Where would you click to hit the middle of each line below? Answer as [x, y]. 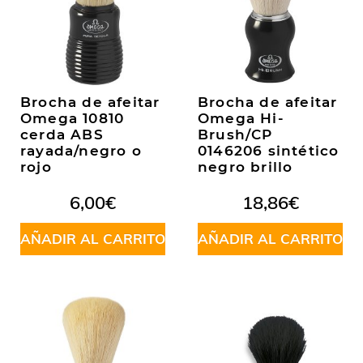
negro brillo [246, 167]
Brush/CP [235, 134]
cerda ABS [62, 134]
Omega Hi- [241, 118]
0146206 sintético [269, 150]
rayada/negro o [81, 150]
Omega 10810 [73, 118]
